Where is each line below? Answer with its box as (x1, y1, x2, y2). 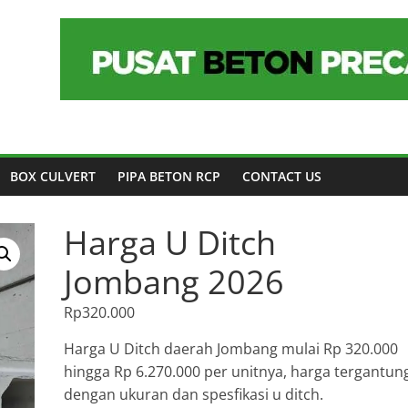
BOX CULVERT (10, 168, 96, 185)
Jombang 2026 (64, 260, 284, 304)
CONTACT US (242, 168, 321, 185)
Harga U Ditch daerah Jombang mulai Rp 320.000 (64, 339, 398, 359)
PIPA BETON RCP (117, 168, 220, 185)
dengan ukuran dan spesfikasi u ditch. (64, 384, 323, 404)
